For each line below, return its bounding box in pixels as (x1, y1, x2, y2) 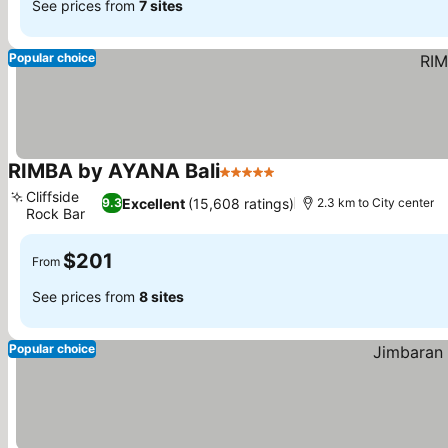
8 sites (139, 287, 184, 305)
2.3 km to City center (317, 195, 435, 210)
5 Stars (219, 172, 273, 192)
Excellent (122, 194, 186, 212)
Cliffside (26, 188, 79, 205)
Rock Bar (26, 205, 85, 222)
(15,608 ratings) (188, 194, 295, 212)
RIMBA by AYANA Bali (8, 159, 220, 183)
